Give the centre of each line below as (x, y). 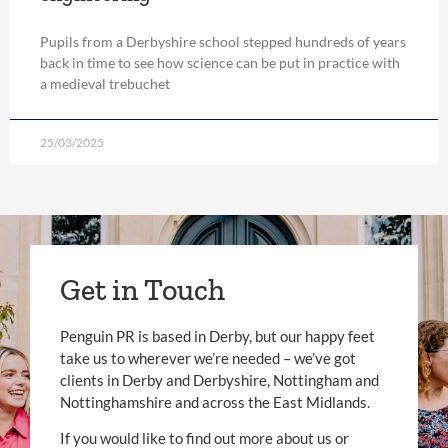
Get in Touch (142, 289)
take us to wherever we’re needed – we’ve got (208, 357)
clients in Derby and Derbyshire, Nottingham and (219, 379)
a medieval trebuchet (105, 83)
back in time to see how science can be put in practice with (220, 62)
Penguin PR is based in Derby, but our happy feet (217, 335)
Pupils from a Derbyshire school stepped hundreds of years (223, 41)
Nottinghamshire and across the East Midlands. (215, 401)
